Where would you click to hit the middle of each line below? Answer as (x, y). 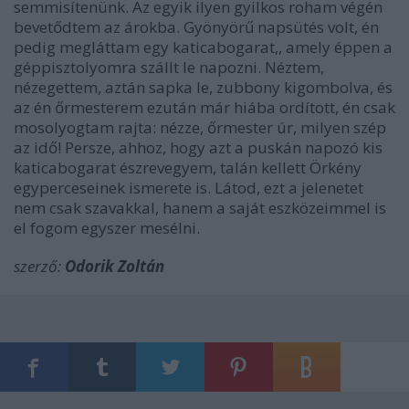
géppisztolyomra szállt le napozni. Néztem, (169, 67)
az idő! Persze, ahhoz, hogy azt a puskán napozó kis (198, 147)
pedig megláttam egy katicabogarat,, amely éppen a (203, 47)
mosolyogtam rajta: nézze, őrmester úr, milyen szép (200, 127)
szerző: (39, 266)
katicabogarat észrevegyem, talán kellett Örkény (188, 168)
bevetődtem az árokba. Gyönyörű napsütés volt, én (196, 27)
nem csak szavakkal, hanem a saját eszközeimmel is (200, 208)
